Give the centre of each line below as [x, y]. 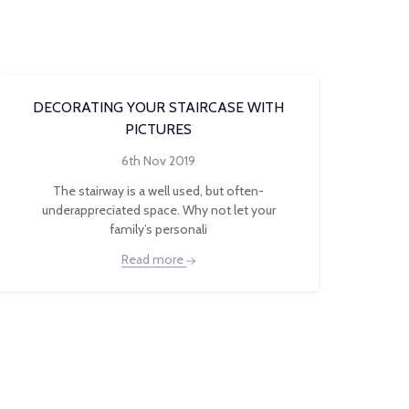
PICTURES [159, 129]
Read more [154, 259]
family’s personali [159, 229]
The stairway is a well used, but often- [159, 191]
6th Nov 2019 [159, 161]
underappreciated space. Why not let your [158, 210]
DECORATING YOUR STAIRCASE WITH [159, 107]
